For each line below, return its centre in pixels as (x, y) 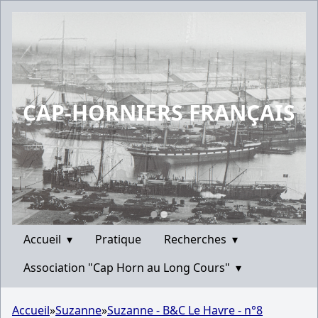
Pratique (118, 239)
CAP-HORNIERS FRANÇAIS (159, 113)
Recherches (197, 239)
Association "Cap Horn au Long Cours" (128, 268)
